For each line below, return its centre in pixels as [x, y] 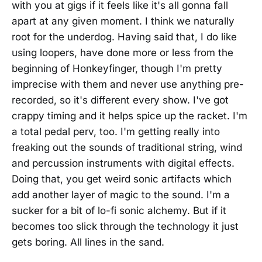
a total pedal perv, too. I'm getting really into [116, 131]
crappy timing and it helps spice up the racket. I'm [130, 116]
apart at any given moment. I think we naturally [123, 21]
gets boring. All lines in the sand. [88, 242]
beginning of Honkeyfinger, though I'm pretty [117, 68]
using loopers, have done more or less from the [123, 52]
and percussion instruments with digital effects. [123, 163]
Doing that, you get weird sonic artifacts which [122, 179]
